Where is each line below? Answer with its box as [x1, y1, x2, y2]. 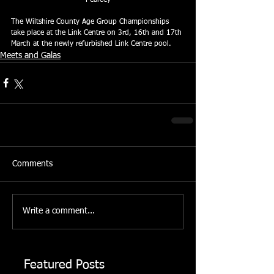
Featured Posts [24, 258, 105, 271]
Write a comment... [23, 207, 95, 216]
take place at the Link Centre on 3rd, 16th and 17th [11, 29, 184, 37]
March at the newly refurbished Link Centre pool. [11, 40, 171, 48]
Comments [12, 159, 53, 168]
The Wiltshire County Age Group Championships [11, 18, 171, 26]
